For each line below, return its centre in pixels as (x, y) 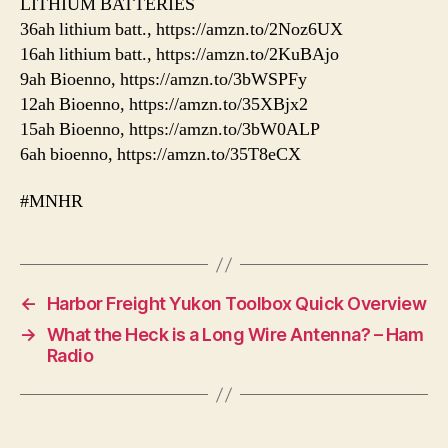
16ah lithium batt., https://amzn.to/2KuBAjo (179, 54)
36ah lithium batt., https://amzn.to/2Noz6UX (181, 29)
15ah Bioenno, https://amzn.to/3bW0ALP (170, 129)
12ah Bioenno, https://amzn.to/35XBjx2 (164, 104)
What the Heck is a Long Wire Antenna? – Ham (235, 335)
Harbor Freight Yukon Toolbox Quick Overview (236, 304)
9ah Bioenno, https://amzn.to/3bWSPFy (163, 79)
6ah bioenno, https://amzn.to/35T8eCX (160, 154)
